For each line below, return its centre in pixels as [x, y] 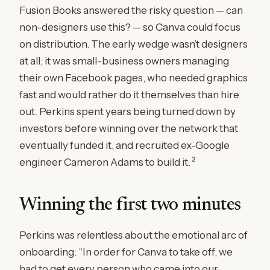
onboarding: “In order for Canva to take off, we [126, 252]
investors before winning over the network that [129, 128]
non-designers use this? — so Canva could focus [130, 27]
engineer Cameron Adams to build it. [105, 162]
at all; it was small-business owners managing [124, 61]
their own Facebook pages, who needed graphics [133, 78]
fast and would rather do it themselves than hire [129, 95]
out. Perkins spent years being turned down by [127, 111]
